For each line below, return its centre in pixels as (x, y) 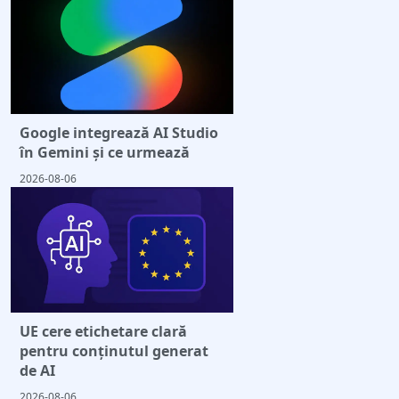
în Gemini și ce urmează (105, 152)
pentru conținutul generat (114, 350)
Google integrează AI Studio (119, 132)
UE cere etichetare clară (103, 331)
